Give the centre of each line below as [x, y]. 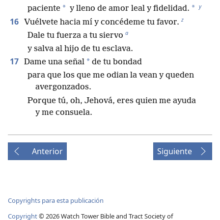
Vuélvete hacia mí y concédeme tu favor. [101, 22]
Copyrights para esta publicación [56, 200]
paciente [44, 9]
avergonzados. [63, 87]
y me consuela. [64, 112]
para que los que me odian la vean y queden [111, 76]
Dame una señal [53, 62]
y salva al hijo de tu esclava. [80, 49]
